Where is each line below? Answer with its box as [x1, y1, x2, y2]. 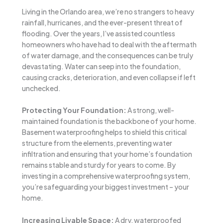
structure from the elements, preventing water [22, 138, 172, 148]
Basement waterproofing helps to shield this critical [22, 127, 187, 137]
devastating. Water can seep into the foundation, [22, 61, 181, 71]
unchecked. [22, 83, 61, 93]
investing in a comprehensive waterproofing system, [22, 171, 190, 181]
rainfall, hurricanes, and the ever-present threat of [22, 17, 183, 27]
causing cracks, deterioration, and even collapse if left [22, 72, 196, 82]
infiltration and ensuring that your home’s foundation [22, 149, 192, 159]
